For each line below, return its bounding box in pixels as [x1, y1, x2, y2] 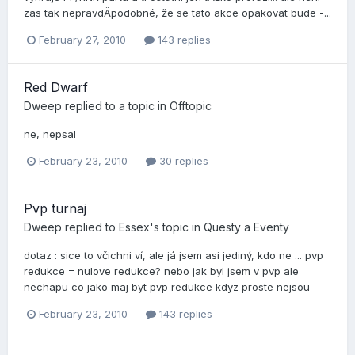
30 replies [156, 154, 208, 167]
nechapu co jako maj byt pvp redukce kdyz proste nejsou [24, 280, 310, 293]
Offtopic [170, 98, 212, 113]
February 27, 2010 [39, 32, 126, 46]
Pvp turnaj [24, 200, 86, 216]
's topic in [150, 219, 204, 234]
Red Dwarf [24, 78, 88, 95]
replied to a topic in [62, 98, 170, 113]
